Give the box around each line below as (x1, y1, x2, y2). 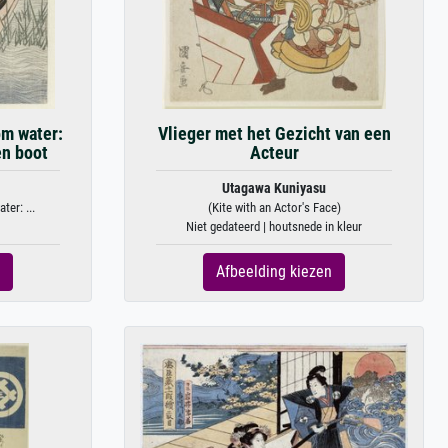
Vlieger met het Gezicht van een (157, 123, 391, 144)
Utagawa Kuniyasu (222, 179, 326, 197)
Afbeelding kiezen (216, 261, 332, 281)
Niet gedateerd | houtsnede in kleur (186, 218, 362, 234)
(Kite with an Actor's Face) (207, 199, 341, 215)
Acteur (249, 142, 299, 163)
